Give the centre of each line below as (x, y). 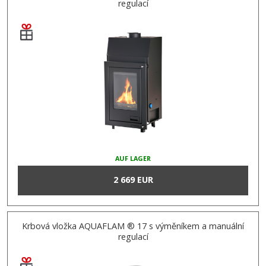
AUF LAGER (133, 159)
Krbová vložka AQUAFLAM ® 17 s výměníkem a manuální (133, 226)
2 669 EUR (133, 180)
